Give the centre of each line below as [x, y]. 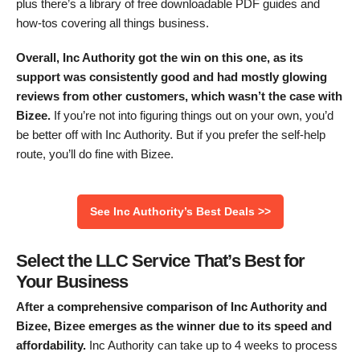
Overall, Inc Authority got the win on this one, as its [160, 57]
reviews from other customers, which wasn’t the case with [179, 96]
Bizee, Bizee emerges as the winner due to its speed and [174, 326]
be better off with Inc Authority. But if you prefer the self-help [171, 134]
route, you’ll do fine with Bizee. [95, 153]
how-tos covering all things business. [112, 23]
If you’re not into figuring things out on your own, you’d [192, 115]
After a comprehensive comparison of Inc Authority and [172, 307]
